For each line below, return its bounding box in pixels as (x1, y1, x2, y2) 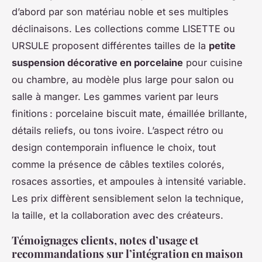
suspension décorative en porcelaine (12, 56, 183, 68)
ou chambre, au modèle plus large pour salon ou (12, 73, 234, 85)
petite (209, 39, 236, 51)
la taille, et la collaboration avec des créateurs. (12, 209, 223, 221)
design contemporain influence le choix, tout (12, 141, 216, 153)
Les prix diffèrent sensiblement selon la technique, (12, 192, 244, 204)
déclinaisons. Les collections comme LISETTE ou (12, 22, 235, 35)
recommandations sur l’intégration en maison (12, 246, 243, 261)
